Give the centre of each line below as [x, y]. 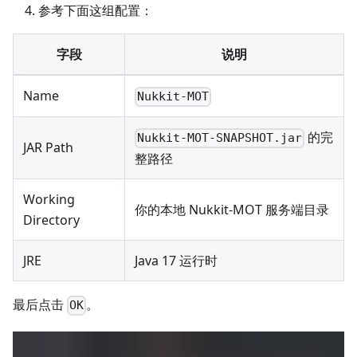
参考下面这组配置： [96, 11]
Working [49, 200]
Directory [51, 220]
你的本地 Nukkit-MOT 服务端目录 [232, 210]
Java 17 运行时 [176, 261]
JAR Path [48, 148]
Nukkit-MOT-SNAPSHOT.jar [220, 138]
